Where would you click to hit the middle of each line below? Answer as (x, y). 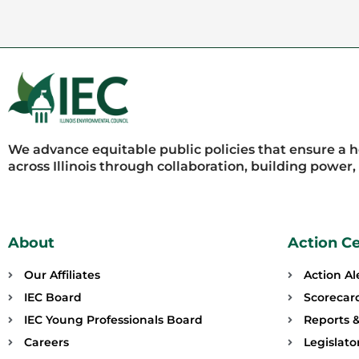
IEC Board (53, 298)
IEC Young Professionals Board (113, 320)
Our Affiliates (62, 275)
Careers (46, 343)
